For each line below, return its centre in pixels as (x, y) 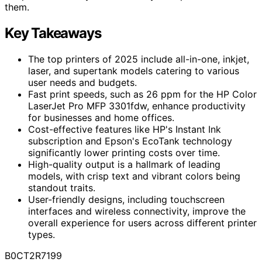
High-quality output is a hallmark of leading (124, 164)
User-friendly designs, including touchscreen (126, 199)
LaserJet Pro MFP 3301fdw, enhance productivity (137, 106)
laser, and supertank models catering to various (134, 70)
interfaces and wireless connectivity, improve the (137, 211)
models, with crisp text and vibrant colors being (134, 176)
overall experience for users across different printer (142, 223)
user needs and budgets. (82, 82)
